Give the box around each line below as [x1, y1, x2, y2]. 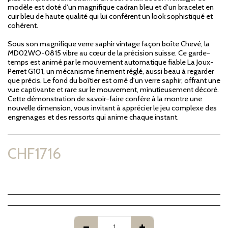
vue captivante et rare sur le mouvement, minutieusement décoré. [8, 85, 219, 94]
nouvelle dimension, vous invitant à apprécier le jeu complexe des [8, 103, 217, 112]
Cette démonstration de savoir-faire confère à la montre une [8, 94, 202, 103]
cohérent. [8, 21, 38, 30]
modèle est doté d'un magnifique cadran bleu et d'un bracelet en [8, 3, 214, 12]
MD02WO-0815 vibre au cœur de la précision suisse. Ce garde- [8, 48, 210, 58]
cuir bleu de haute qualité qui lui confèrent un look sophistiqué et [8, 12, 213, 21]
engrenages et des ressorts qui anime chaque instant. [8, 112, 179, 122]
